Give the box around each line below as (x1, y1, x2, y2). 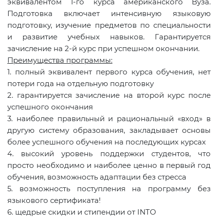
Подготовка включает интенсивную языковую (7, 9, 211, 18)
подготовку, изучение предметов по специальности (7, 20, 211, 30)
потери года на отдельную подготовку (7, 79, 154, 89)
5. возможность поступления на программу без (7, 184, 211, 194)
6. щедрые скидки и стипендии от (7, 207, 137, 217)
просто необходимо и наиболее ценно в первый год (7, 161, 211, 170)
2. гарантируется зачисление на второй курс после (7, 91, 211, 100)
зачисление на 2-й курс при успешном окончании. (7, 44, 201, 54)
